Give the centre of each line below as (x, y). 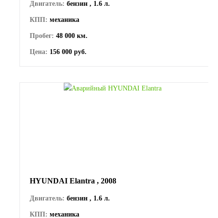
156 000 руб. (67, 52)
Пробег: (42, 36)
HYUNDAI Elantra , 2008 (73, 181)
